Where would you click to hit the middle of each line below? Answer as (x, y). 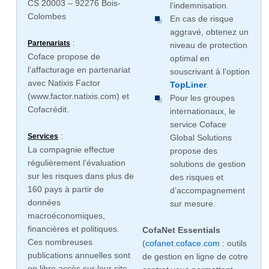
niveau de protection (208, 45)
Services (43, 137)
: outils (233, 243)
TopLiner (188, 85)
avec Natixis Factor (64, 83)
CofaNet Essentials (181, 230)
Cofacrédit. (48, 110)
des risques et (196, 177)
